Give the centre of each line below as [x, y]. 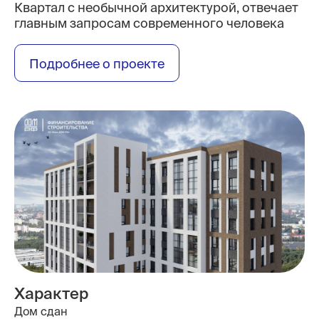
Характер [51, 293]
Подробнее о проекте [97, 63]
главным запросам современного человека [149, 23]
